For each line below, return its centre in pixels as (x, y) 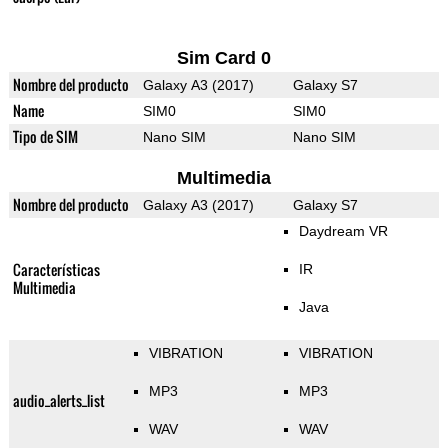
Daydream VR (343, 231)
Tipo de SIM (45, 137)
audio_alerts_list (58, 401)
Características (56, 270)
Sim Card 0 (223, 58)
